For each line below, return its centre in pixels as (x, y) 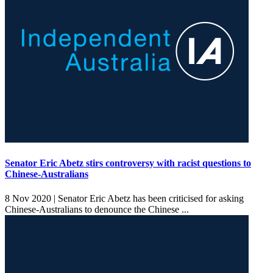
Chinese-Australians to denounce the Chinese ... (98, 209)
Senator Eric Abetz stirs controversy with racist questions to (128, 163)
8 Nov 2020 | (30, 198)
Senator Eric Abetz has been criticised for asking (150, 198)
